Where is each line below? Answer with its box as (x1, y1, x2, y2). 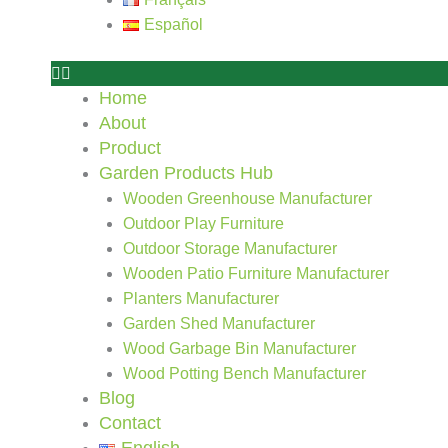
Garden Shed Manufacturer (123, 315, 316, 332)
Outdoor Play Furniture (123, 215, 285, 232)
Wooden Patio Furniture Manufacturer (123, 265, 390, 282)
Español (144, 16, 204, 33)
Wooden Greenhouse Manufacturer (123, 190, 373, 207)
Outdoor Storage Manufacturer (123, 240, 338, 257)
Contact (99, 413, 162, 433)
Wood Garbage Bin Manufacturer (123, 340, 357, 357)
